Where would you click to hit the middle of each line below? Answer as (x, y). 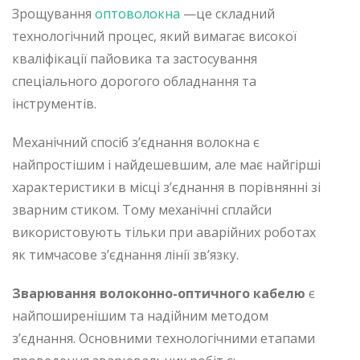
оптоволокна (137, 13)
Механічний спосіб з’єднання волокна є (136, 142)
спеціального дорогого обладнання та (134, 81)
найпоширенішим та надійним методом (140, 315)
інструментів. (54, 103)
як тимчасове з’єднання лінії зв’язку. (125, 254)
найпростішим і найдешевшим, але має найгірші (166, 164)
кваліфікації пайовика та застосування (135, 58)
